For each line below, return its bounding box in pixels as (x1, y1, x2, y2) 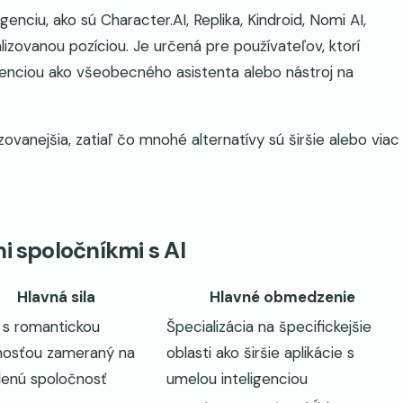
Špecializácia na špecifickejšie (166, 317, 372, 337)
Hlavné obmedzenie (210, 287, 355, 308)
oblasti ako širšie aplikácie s (166, 343, 354, 363)
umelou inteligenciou (166, 369, 308, 390)
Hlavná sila (16, 287, 95, 308)
